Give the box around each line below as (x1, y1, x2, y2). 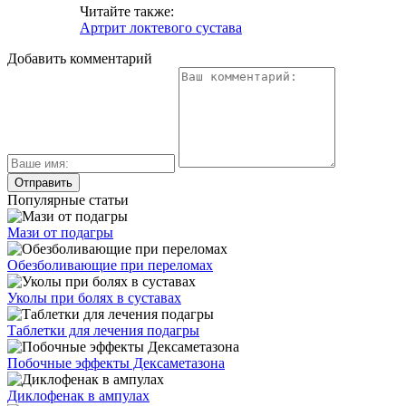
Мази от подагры (7, 224, 113, 240)
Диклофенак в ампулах (7, 387, 150, 403)
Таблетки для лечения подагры (7, 322, 199, 338)
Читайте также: (80, 3, 174, 19)
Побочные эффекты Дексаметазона (7, 354, 225, 371)
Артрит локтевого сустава (80, 19, 242, 35)
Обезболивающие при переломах (7, 256, 213, 273)
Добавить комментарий (7, 50, 152, 66)
